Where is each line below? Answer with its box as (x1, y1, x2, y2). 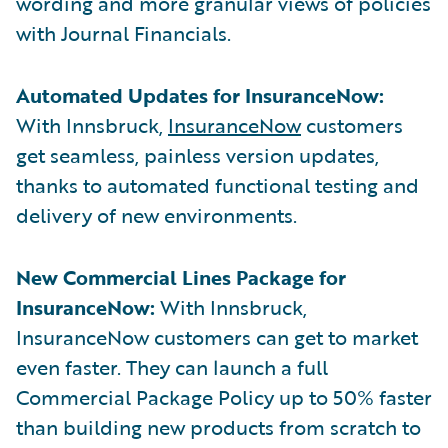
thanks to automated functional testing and (16, 169, 419, 200)
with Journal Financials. (16, 17, 231, 48)
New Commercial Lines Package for (16, 261, 346, 292)
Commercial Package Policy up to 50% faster (16, 381, 432, 412)
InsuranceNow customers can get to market (16, 321, 418, 352)
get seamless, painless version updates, (16, 139, 379, 170)
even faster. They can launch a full (16, 351, 328, 382)
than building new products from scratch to (16, 411, 421, 442)
